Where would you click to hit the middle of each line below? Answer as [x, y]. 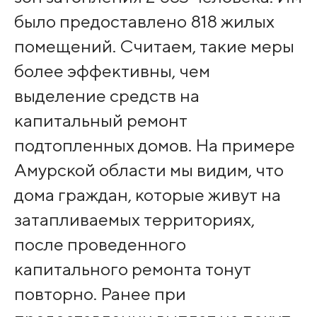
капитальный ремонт [100, 120]
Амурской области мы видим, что [149, 169]
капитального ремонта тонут [132, 269]
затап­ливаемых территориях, [134, 219]
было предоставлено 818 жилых [144, 21]
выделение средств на [106, 95]
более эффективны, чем [112, 70]
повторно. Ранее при [100, 293]
